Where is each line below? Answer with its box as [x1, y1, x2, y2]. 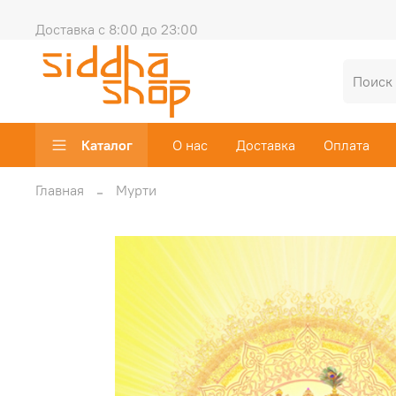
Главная [35, 180, 84, 199]
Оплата [324, 136, 369, 155]
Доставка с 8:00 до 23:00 [35, 20, 198, 38]
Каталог [81, 136, 133, 155]
